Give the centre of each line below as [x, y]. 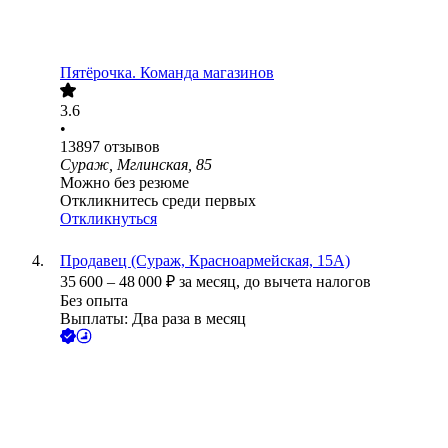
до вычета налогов [307, 282]
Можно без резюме [124, 183]
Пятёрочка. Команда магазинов [167, 73]
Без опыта [94, 301]
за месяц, [211, 282]
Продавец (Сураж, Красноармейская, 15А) [205, 261]
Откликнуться [108, 219]
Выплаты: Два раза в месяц [153, 319]
